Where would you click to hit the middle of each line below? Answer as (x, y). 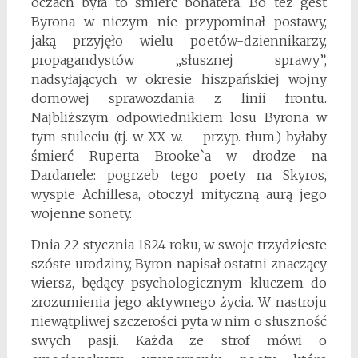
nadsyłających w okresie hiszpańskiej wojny (179, 79)
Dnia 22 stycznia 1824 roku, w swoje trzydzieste (179, 244)
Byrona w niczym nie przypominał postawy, (179, 21)
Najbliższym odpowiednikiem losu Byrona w (179, 117)
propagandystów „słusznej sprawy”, (179, 60)
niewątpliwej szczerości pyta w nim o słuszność (179, 321)
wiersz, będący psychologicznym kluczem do (179, 282)
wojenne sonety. (81, 213)
